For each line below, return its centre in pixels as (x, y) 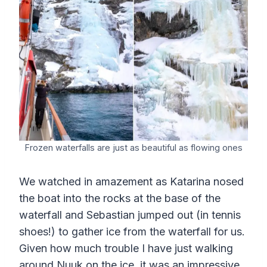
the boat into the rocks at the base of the (120, 198)
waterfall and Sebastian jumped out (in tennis (130, 215)
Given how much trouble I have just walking (126, 249)
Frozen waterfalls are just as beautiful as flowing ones (133, 148)
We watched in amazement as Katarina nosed (131, 182)
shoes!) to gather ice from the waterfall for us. (132, 232)
